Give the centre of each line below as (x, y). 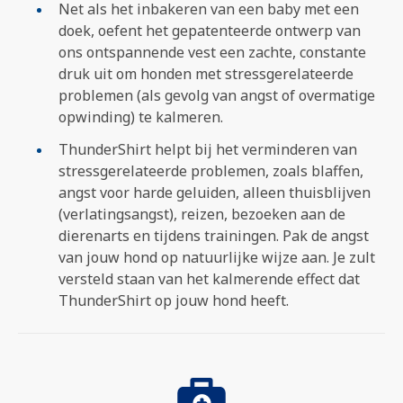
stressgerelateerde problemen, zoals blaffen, (211, 170)
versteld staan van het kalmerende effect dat (209, 278)
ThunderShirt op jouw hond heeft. (174, 300)
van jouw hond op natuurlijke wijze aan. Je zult (217, 257)
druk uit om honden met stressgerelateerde (206, 73)
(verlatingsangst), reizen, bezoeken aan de (202, 214)
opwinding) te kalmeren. (141, 116)
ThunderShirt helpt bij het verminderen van (208, 149)
